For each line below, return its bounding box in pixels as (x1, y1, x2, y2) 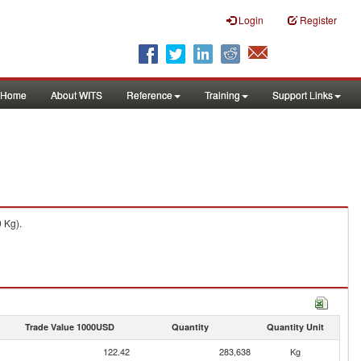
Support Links (272, 88, 333, 102)
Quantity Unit (266, 321, 324, 333)
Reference (127, 88, 172, 102)
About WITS (51, 88, 102, 102)
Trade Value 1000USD (24, 321, 114, 333)
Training (205, 88, 240, 102)
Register (300, 13, 337, 27)
